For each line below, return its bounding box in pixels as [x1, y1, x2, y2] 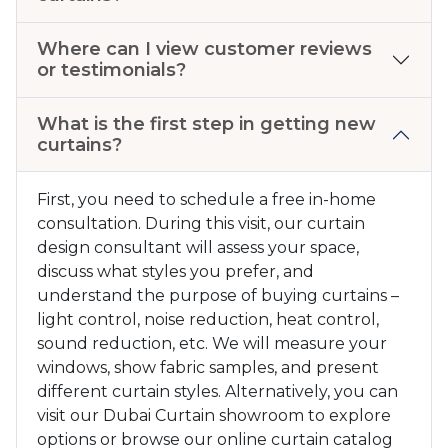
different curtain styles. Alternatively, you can [37, 382, 398, 402]
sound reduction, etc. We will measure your [37, 334, 387, 354]
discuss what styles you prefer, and [37, 262, 314, 282]
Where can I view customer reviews [37, 38, 372, 61]
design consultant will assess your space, [37, 238, 359, 258]
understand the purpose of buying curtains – [37, 286, 399, 306]
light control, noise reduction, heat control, [37, 310, 379, 330]
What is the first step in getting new [37, 113, 376, 136]
